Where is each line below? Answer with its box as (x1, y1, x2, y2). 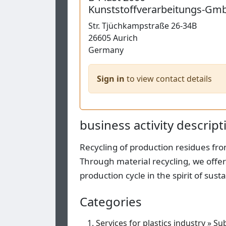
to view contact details (125, 73, 212, 85)
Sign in (97, 73, 125, 85)
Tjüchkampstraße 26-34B (102, 20, 197, 32)
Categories (80, 193, 142, 210)
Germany (88, 44, 124, 56)
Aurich (113, 32, 138, 44)
